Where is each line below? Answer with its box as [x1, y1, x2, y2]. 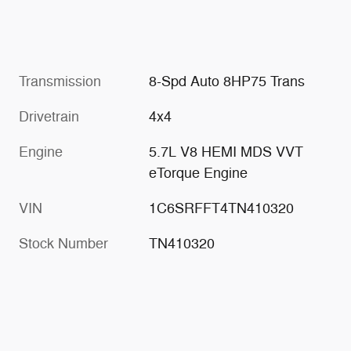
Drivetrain [19, 107, 79, 125]
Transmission [19, 72, 101, 90]
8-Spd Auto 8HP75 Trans [149, 72, 306, 90]
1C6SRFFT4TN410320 [149, 199, 295, 217]
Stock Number [19, 234, 108, 252]
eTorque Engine [149, 164, 248, 182]
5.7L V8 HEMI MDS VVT [149, 143, 304, 161]
